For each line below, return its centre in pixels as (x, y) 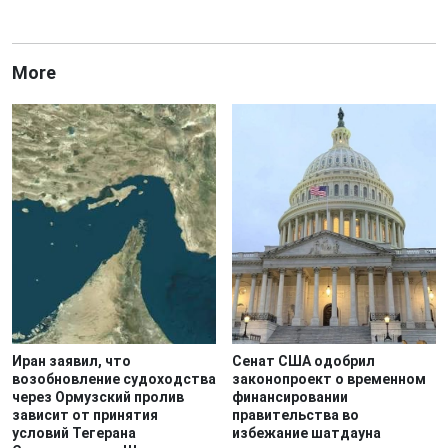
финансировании (290, 396)
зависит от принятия (85, 414)
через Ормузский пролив (98, 396)
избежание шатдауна (306, 432)
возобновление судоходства (114, 378)
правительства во (295, 414)
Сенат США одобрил (303, 360)
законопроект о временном (329, 378)
